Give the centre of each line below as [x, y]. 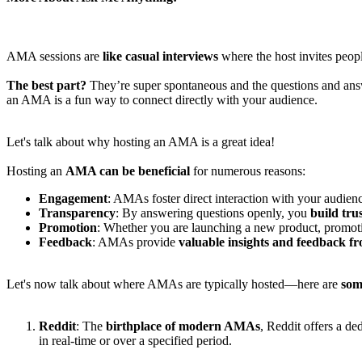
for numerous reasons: [248, 171]
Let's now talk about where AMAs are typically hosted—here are [174, 284]
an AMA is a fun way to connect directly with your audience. [162, 100]
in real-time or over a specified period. [139, 341]
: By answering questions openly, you [213, 213]
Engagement [73, 199]
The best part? [46, 86]
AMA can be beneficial [128, 171]
